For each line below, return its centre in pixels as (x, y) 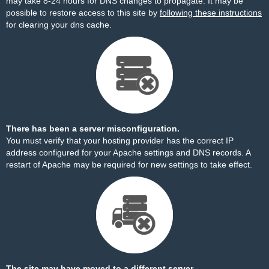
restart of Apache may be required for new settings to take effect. (129, 165)
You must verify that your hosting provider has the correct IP (120, 141)
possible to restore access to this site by (83, 13)
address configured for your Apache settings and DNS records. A (128, 153)
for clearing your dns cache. (59, 25)
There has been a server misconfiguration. (93, 128)
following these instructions (211, 13)
